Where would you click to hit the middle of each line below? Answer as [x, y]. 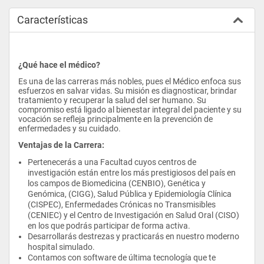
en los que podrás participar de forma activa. [109, 225]
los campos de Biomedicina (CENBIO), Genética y [117, 183]
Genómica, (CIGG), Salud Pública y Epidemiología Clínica [130, 194]
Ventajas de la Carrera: [61, 145]
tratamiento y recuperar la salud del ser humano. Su [112, 100]
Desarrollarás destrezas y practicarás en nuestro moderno [133, 236]
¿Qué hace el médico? [59, 65]
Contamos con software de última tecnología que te [122, 257]
